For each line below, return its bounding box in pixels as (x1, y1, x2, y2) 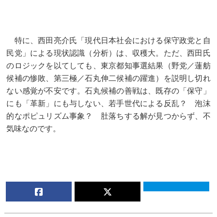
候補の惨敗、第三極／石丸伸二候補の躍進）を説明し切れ (6, 74, 211, 82)
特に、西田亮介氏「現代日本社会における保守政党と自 (6, 36, 211, 45)
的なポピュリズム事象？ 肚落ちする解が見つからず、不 (6, 111, 211, 120)
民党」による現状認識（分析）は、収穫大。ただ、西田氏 (6, 48, 211, 57)
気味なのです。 (6, 124, 61, 133)
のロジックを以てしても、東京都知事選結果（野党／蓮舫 (6, 61, 211, 70)
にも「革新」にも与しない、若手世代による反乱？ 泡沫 (6, 99, 211, 108)
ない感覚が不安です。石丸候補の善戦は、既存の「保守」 (6, 86, 211, 95)
